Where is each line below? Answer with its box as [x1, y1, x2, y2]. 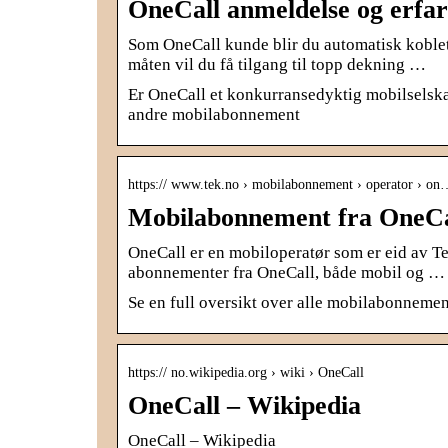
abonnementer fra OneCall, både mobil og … [128, 262, 445, 282]
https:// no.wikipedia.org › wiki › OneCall [128, 364, 364, 380]
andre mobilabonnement [128, 104, 300, 124]
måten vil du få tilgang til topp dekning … [128, 54, 426, 74]
